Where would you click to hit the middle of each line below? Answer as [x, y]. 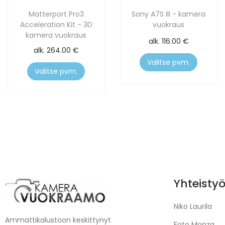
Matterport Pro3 [56, 14]
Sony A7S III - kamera [169, 14]
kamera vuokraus [56, 35]
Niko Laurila [193, 207]
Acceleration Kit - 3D [56, 25]
